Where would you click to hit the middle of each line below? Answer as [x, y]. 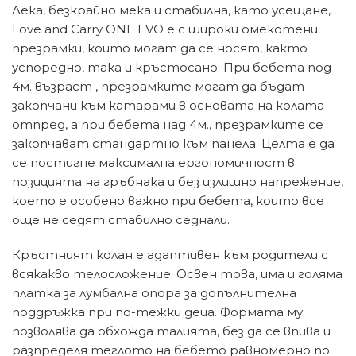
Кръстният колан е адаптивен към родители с [170, 255]
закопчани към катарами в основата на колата [168, 106]
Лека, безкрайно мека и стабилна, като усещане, [171, 10]
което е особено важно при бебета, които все [168, 201]
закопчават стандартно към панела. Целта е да [173, 144]
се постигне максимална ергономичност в [153, 163]
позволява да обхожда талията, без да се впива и [171, 331]
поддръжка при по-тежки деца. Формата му [157, 312]
